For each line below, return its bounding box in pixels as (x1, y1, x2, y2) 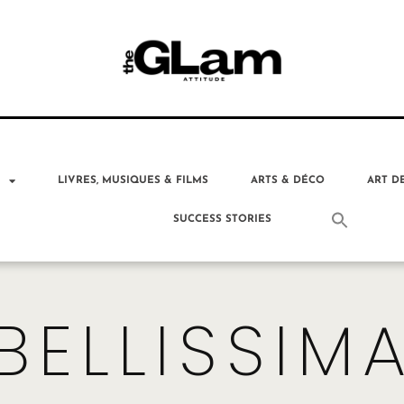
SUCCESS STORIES (173, 214, 272, 225)
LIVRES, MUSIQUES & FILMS (58, 174, 209, 186)
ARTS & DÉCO (251, 174, 326, 186)
